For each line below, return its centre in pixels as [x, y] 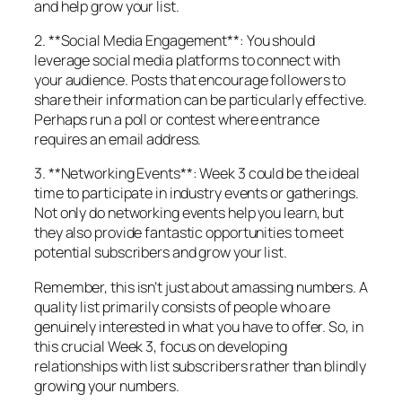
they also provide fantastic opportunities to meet [189, 233]
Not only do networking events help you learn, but [189, 213]
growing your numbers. [107, 385]
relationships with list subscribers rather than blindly [200, 366]
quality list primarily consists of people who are [183, 306]
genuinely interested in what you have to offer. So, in [199, 326]
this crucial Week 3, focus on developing [161, 346]
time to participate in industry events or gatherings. [197, 193]
